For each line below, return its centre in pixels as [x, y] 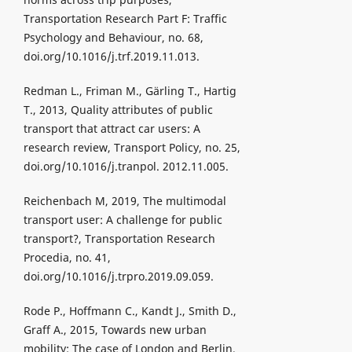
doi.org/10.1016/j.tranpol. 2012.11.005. [126, 166]
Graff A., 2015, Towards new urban [115, 329]
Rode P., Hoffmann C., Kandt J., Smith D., [130, 310]
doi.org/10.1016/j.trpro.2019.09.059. [118, 276]
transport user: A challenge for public [123, 219]
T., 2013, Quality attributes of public [118, 109]
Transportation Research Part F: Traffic [125, 18]
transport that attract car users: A [112, 128]
